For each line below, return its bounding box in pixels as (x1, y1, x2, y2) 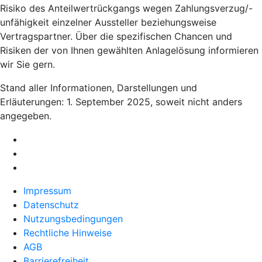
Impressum (23, 184, 71, 196)
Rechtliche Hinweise (23, 226, 112, 239)
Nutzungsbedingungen (23, 212, 123, 225)
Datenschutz (23, 198, 79, 211)
